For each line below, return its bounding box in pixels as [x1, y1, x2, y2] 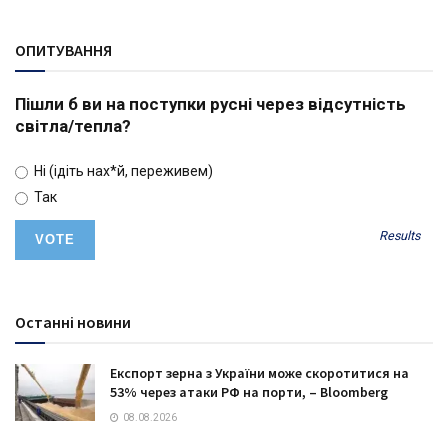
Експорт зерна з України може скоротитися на [110, 363, 409, 382]
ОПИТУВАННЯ [15, 40, 112, 61]
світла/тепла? [15, 115, 131, 136]
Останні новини [15, 311, 131, 332]
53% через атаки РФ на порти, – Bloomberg [110, 382, 388, 401]
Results [379, 228, 421, 244]
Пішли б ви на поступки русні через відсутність [15, 93, 406, 114]
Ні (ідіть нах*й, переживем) [30, 162, 213, 179]
